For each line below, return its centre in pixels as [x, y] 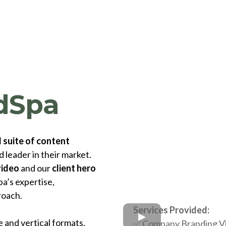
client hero [74, 168]
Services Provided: [171, 210]
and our [36, 168]
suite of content [36, 140]
